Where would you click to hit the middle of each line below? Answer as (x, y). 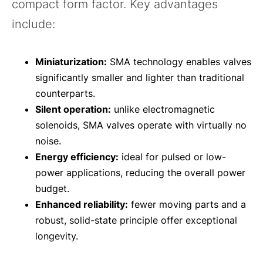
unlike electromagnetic (163, 109)
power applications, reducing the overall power (140, 173)
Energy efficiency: (77, 157)
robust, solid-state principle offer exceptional (136, 220)
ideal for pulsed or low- (172, 157)
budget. (52, 189)
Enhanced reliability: (82, 205)
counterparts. (65, 94)
